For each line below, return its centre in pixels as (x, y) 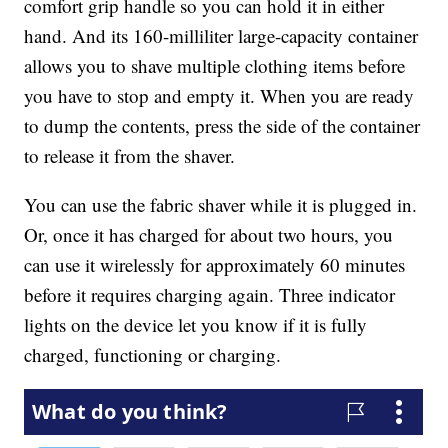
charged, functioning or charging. (153, 355)
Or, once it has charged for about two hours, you (209, 235)
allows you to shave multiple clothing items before (215, 66)
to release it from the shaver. (130, 156)
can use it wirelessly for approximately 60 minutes (215, 265)
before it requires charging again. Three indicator (210, 295)
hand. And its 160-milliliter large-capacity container (221, 36)
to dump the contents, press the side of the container (222, 126)
